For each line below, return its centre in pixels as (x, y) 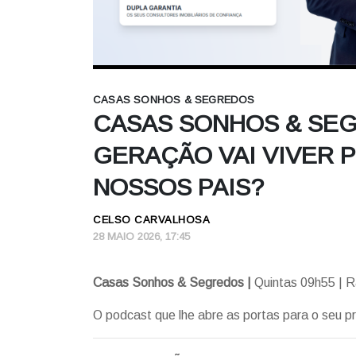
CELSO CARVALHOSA (151, 219)
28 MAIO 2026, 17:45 (141, 236)
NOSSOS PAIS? (178, 187)
